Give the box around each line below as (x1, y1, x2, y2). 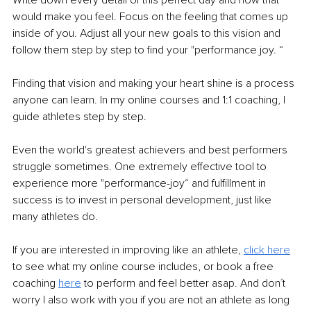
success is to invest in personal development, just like (12, 192, 274, 207)
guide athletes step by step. (12, 109, 149, 124)
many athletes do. (12, 209, 98, 224)
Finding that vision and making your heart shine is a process (12, 76, 297, 90)
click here (244, 242, 290, 257)
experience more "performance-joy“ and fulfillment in (12, 176, 269, 190)
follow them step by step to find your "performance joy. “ (12, 42, 286, 57)
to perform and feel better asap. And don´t (81, 276, 288, 290)
